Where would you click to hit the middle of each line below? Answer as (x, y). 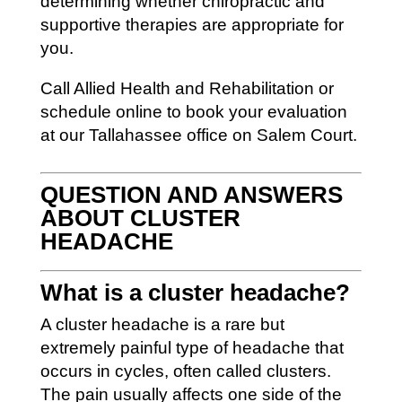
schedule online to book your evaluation (193, 111)
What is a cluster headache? (195, 292)
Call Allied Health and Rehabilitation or (187, 88)
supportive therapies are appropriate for (192, 24)
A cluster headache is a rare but (162, 324)
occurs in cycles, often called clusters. (185, 371)
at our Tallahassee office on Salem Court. (198, 135)
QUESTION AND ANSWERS (191, 194)
